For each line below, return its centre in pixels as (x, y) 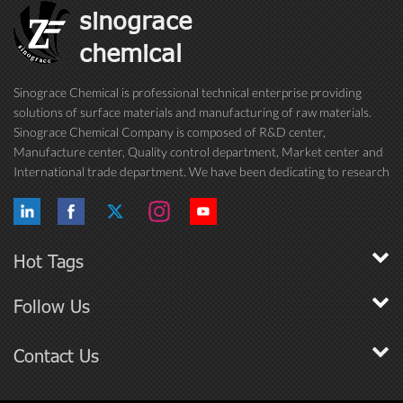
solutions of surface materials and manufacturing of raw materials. (193, 112)
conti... (31, 210)
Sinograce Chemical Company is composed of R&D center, (170, 131)
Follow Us (52, 305)
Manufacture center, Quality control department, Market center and (198, 151)
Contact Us (56, 355)
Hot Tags (49, 260)
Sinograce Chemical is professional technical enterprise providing (188, 92)
